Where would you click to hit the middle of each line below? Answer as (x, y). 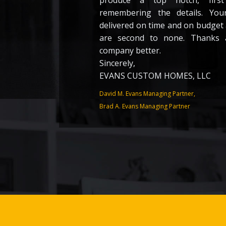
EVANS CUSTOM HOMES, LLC (155, 76)
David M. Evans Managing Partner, (147, 94)
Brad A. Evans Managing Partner (145, 106)
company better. (130, 50)
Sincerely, (117, 63)
